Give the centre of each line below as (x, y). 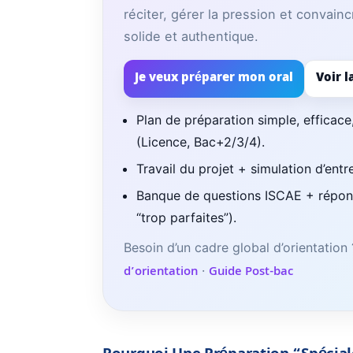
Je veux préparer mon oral (214, 79)
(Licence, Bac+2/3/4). (201, 142)
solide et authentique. (191, 37)
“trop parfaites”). (186, 218)
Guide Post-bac (251, 273)
